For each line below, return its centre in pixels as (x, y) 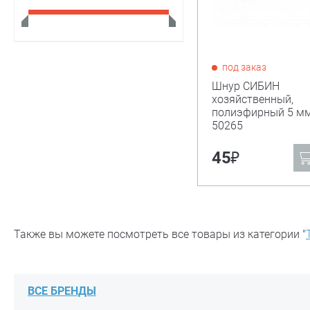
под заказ (244, 67)
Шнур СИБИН (245, 86)
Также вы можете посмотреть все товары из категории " (160, 234)
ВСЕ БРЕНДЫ (62, 291)
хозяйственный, (252, 99)
